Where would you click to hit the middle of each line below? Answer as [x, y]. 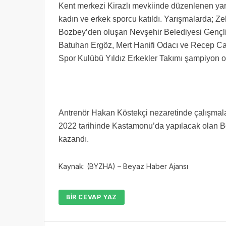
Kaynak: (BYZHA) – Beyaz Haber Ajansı [123, 166]
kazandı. [74, 139]
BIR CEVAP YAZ [92, 197]
